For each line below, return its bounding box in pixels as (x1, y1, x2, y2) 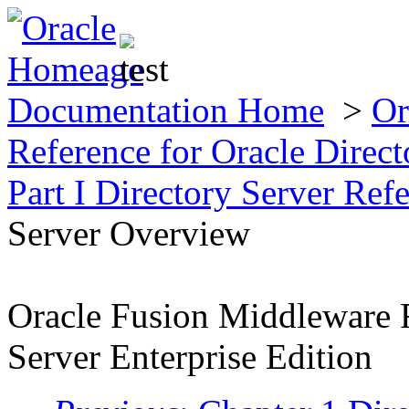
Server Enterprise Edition (7, 337, 372, 376)
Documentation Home (7, 90, 324, 130)
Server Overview (7, 214, 250, 253)
